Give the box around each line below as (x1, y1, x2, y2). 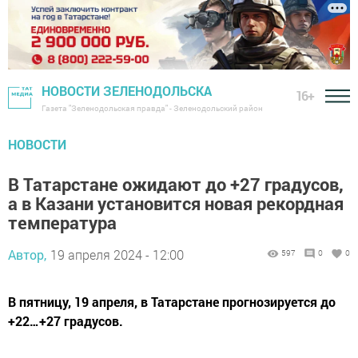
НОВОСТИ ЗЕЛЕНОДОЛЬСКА (42, 82, 212, 100)
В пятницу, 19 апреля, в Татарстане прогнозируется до (8, 293, 336, 311)
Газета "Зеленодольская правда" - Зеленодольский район (42, 103, 263, 114)
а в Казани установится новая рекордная (8, 192, 344, 216)
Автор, (8, 246, 46, 264)
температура (8, 211, 117, 235)
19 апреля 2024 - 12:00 (50, 246, 184, 264)
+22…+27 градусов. (8, 312, 123, 330)
